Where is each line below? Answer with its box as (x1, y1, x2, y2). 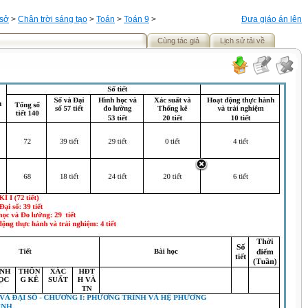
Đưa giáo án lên (241, 14, 302, 24)
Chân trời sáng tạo (18, 14, 87, 24)
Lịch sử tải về (220, 36, 265, 45)
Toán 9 (124, 14, 149, 24)
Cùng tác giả (157, 36, 199, 45)
